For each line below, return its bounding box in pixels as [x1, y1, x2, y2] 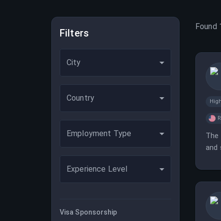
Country [67, 93, 95, 103]
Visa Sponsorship [60, 208, 117, 216]
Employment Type [67, 129, 132, 138]
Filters [60, 27, 89, 39]
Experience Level [67, 164, 128, 174]
